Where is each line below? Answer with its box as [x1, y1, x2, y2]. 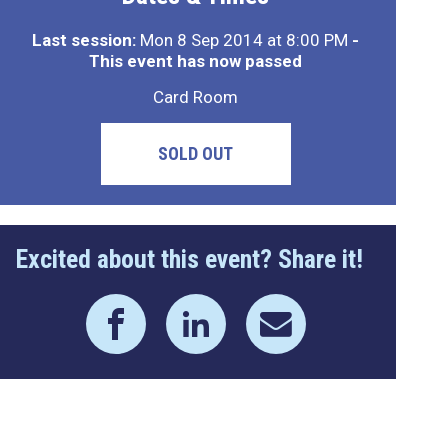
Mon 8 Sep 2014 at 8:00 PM [136, 30, 353, 50]
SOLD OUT [158, 143, 234, 164]
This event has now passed [89, 51, 303, 71]
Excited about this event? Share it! [15, 244, 363, 274]
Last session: [32, 30, 137, 50]
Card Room [153, 87, 239, 107]
